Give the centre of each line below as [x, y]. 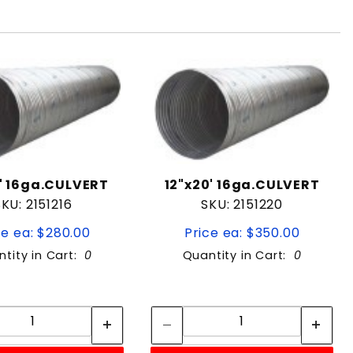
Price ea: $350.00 [242, 232]
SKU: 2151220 [242, 204]
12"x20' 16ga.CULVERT [242, 184]
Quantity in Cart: [238, 255]
